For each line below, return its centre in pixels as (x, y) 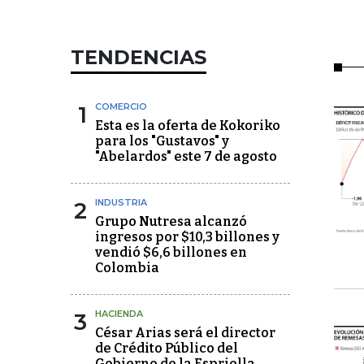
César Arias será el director (185, 333)
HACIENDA (119, 314)
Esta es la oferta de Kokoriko (188, 126)
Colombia (127, 268)
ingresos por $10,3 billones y (187, 237)
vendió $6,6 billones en (171, 252)
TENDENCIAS (139, 57)
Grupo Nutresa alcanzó (171, 221)
